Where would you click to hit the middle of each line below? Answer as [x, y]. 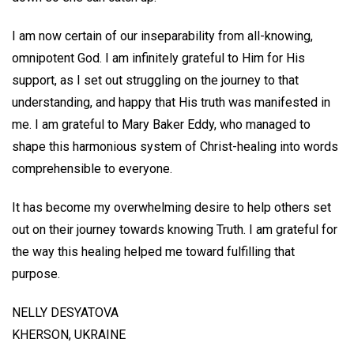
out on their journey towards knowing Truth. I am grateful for [175, 229]
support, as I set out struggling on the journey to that [155, 81]
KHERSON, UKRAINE [69, 334]
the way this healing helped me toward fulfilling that [153, 251]
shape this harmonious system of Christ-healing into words [175, 147]
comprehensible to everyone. [92, 169]
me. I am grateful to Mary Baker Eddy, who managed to [161, 125]
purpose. [36, 273]
